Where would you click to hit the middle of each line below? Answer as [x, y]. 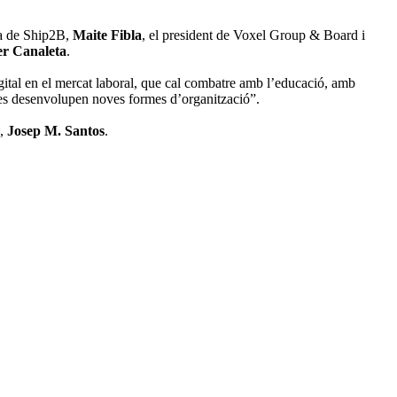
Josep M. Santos [56, 131]
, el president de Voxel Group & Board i [253, 35]
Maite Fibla [107, 35]
